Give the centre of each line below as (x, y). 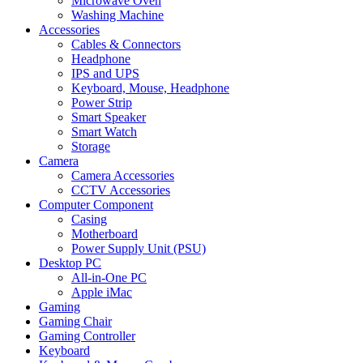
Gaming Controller (87, 336)
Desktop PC (70, 263)
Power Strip (102, 103)
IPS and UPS (105, 74)
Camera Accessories (123, 176)
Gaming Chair (75, 322)
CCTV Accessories (121, 190)
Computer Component (96, 205)
